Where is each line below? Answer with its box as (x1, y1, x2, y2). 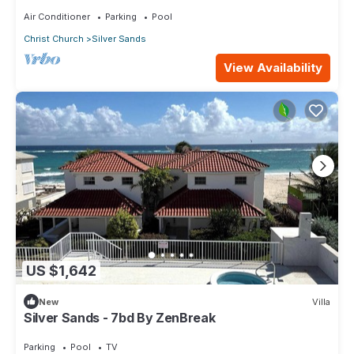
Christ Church (24, 32, 84, 44)
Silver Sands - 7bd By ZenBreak (24, 310, 216, 326)
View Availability (224, 59, 322, 75)
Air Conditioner (24, 10, 90, 22)
